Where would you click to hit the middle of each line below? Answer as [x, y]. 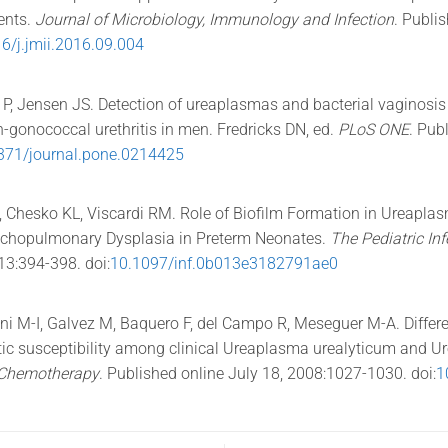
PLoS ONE [374, 129]
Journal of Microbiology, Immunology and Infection [215, 20]
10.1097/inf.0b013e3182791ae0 [224, 264]
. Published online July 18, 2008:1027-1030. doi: [268, 373]
